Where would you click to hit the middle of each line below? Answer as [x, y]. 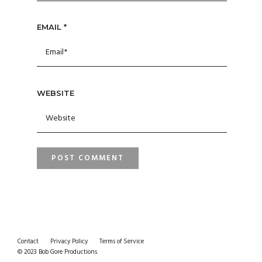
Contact [28, 241]
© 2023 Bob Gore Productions [57, 252]
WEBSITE [55, 93]
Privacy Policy [69, 241]
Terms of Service [122, 241]
